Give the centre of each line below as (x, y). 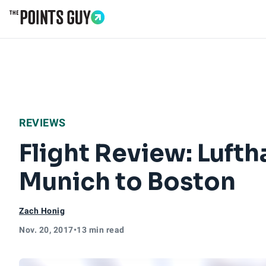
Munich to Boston (127, 182)
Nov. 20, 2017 (46, 230)
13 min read (101, 230)
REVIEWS (42, 123)
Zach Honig (42, 211)
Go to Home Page (49, 31)
